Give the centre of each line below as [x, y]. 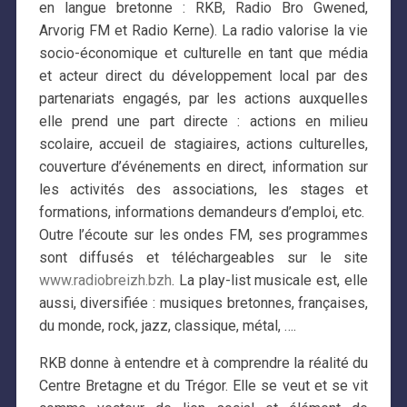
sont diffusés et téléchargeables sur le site [203, 257]
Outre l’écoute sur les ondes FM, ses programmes [203, 234]
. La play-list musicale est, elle [270, 280]
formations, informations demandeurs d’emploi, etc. [201, 212]
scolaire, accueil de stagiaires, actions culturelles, [203, 144]
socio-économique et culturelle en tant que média [203, 53]
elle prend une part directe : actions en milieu [203, 121]
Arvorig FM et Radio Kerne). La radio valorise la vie [203, 30]
